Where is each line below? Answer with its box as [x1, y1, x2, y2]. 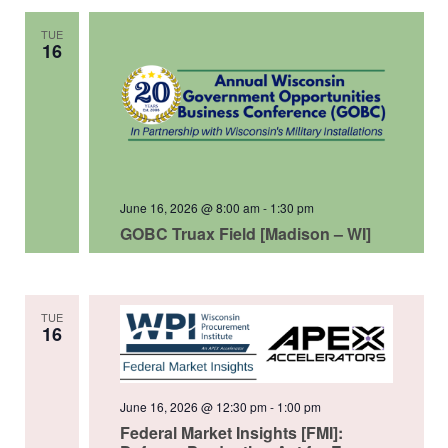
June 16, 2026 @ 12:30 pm [119, 397, 267, 415]
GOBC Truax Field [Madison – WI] [119, 221, 371, 245]
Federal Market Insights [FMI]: [119, 420, 343, 444]
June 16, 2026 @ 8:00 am [119, 198, 260, 216]
